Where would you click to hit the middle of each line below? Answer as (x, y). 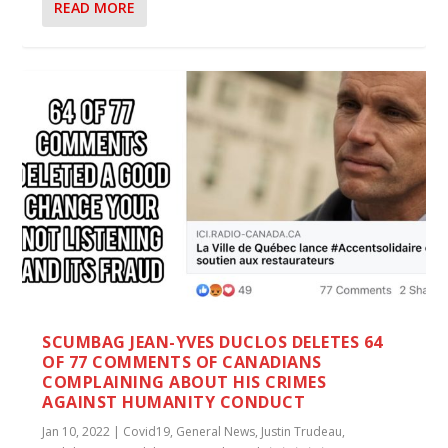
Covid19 (147, 432)
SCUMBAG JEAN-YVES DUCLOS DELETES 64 (212, 342)
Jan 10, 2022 (76, 432)
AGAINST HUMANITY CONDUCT (174, 402)
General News (216, 432)
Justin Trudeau (302, 432)
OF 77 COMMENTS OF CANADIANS (182, 362)
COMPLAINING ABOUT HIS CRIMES (184, 382)
